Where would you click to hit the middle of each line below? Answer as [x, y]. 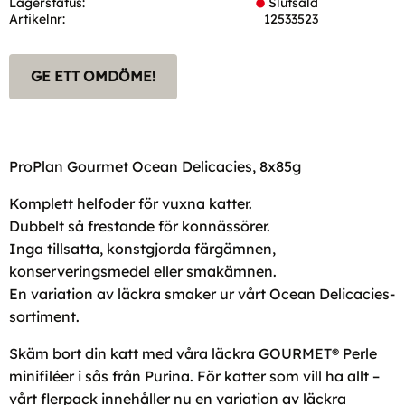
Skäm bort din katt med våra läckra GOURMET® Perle [193, 353]
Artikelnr [36, 19]
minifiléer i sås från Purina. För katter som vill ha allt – [194, 376]
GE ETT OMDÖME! [93, 76]
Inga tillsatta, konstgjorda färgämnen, [142, 248]
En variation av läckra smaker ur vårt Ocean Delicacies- [202, 293]
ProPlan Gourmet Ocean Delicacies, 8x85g [155, 166]
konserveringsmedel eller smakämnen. [143, 271]
